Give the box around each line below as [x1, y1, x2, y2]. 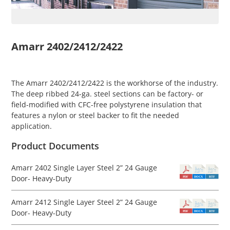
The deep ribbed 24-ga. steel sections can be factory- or [11, 89, 203, 99]
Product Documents [11, 140, 99, 152]
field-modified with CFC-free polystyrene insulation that [11, 100, 202, 109]
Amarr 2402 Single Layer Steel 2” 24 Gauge [11, 163, 157, 172]
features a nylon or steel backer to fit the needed [11, 110, 179, 120]
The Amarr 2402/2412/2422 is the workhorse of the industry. [11, 78, 218, 88]
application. [11, 121, 52, 131]
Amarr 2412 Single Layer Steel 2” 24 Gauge [11, 197, 157, 207]
